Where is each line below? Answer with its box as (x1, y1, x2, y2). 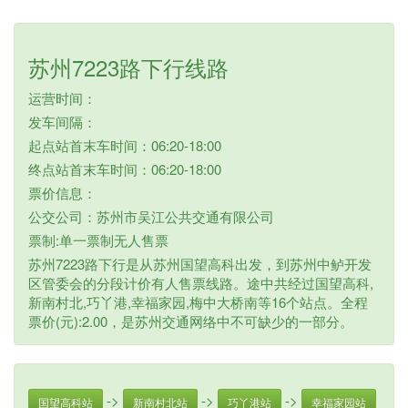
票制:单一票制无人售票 (28, 230, 168, 250)
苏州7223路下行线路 (28, 51, 229, 83)
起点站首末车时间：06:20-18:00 (28, 136, 221, 155)
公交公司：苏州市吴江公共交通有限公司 (28, 207, 274, 226)
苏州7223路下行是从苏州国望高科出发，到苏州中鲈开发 (28, 254, 372, 273)
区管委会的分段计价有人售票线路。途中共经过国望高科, (28, 273, 373, 292)
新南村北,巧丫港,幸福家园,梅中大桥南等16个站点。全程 (28, 292, 368, 311)
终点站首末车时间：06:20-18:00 (28, 159, 221, 178)
